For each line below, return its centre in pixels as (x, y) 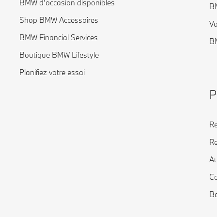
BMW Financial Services (59, 37)
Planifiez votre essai (52, 72)
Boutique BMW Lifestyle (59, 55)
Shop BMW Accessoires (59, 20)
